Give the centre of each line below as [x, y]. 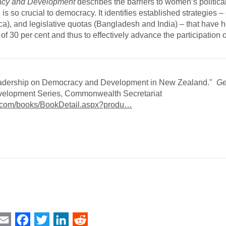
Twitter [61, 219]
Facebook [48, 219]
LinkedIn [84, 219]
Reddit [99, 219]
